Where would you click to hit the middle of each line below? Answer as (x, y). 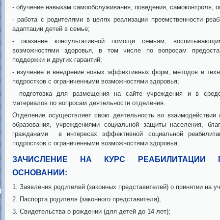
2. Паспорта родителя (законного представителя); (87, 199)
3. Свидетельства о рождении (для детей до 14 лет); (91, 211)
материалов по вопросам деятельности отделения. (89, 103)
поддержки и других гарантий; (57, 60)
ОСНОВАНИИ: (40, 173)
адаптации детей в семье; (51, 29)
